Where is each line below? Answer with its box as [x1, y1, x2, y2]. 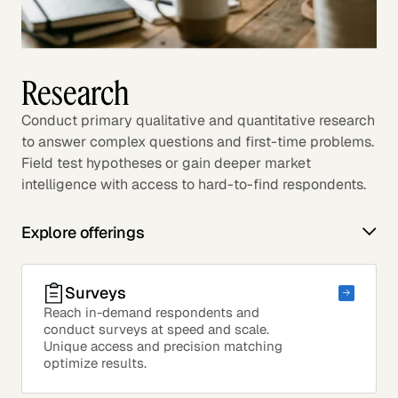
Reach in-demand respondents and [44, 303, 259, 321]
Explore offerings [21, 221, 145, 243]
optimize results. [44, 354, 147, 371]
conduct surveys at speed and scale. [44, 320, 269, 338]
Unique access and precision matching [44, 337, 283, 354]
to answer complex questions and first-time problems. [21, 131, 374, 151]
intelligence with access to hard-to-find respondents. [21, 174, 366, 194]
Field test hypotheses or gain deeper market [21, 153, 311, 172]
